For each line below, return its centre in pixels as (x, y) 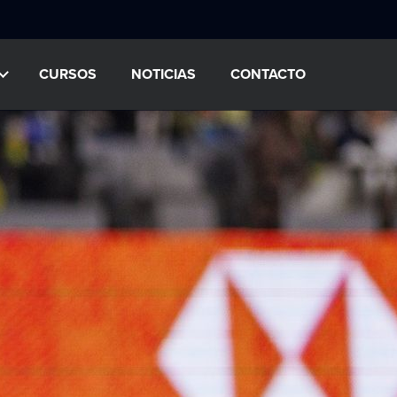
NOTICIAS (163, 74)
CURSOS (68, 74)
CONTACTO (268, 74)
